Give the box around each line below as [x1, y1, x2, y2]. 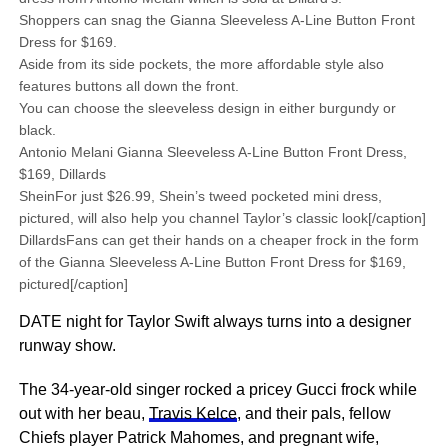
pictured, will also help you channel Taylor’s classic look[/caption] [18, 210, 426, 226]
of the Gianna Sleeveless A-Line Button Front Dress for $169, [18, 254, 406, 270]
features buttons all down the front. [18, 78, 239, 94]
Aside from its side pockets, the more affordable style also [18, 56, 384, 72]
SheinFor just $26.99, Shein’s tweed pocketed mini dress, [18, 188, 382, 204]
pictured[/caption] [18, 276, 128, 292]
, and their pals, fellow [236, 405, 391, 422]
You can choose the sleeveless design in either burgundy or [18, 100, 396, 116]
